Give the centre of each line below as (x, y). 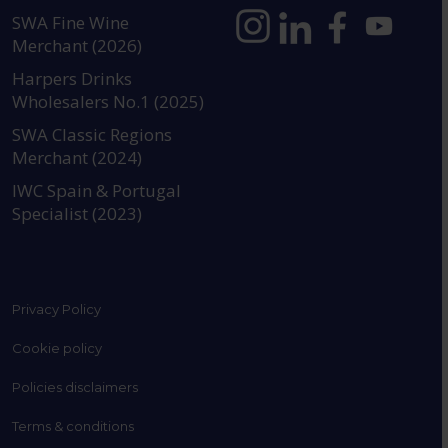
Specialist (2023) (77, 214)
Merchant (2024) (77, 158)
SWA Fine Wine (71, 23)
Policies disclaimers (75, 387)
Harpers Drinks (72, 79)
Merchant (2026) (77, 46)
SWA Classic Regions (92, 135)
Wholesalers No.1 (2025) (108, 102)
